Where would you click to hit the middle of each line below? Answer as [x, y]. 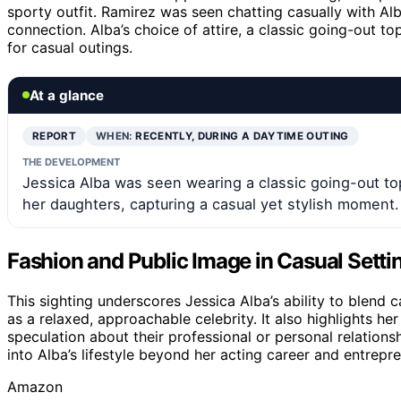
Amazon [35, 386]
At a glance [67, 95]
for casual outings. [70, 47]
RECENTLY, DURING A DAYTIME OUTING [242, 136]
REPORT [55, 136]
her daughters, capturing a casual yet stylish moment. [211, 204]
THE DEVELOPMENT [71, 162]
